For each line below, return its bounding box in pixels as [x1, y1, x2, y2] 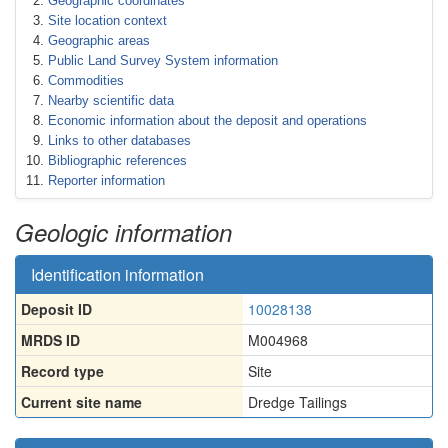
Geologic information [15, 215, 232, 249]
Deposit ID [21, 299, 92, 319]
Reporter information [48, 173, 165, 188]
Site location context [48, 13, 167, 28]
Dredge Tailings [248, 392, 347, 412]
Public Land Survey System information [48, 53, 278, 68]
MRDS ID [21, 330, 80, 350]
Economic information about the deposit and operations [48, 113, 367, 128]
